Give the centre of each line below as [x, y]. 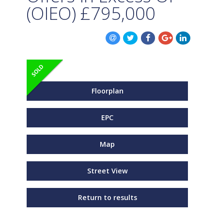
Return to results [107, 197]
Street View [107, 170]
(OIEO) [51, 13]
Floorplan [107, 91]
